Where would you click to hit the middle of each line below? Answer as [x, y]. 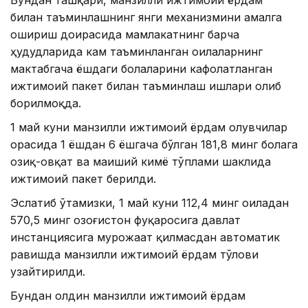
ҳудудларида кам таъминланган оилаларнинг [136, 52]
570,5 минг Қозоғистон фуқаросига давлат [125, 220]
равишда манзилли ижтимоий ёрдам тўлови [134, 255]
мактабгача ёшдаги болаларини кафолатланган [141, 69]
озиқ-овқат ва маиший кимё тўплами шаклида [141, 162]
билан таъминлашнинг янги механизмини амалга [146, 18]
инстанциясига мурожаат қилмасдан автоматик [145, 238]
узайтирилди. [48, 272]
